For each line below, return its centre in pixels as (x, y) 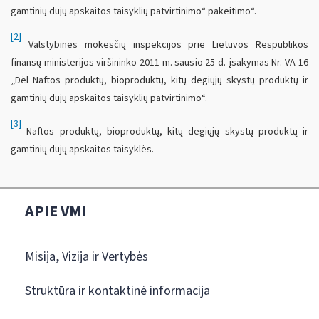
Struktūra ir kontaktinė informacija (117, 291)
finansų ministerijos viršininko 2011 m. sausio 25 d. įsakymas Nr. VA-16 (159, 63)
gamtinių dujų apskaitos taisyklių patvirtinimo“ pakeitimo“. (134, 12)
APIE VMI (56, 212)
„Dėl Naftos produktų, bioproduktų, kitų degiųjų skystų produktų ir (159, 81)
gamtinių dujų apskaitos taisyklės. (82, 149)
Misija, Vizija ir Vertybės (87, 257)
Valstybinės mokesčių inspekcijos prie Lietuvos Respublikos (165, 45)
